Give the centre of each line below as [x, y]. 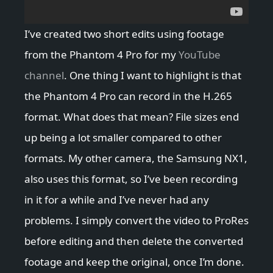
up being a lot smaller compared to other [123, 138]
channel [44, 76]
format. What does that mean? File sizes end [132, 117]
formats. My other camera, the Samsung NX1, [136, 158]
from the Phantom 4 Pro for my [101, 55]
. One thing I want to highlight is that [153, 76]
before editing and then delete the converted [134, 241]
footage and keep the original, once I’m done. [134, 262]
